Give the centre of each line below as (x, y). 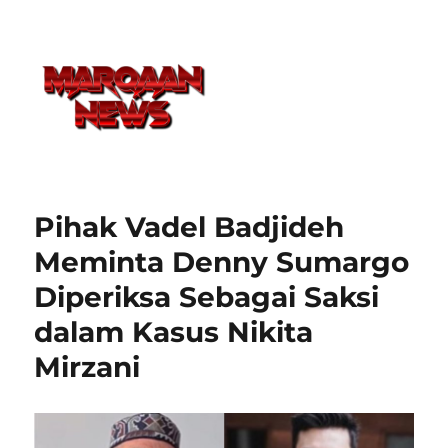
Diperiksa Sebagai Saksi (207, 296)
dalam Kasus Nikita (174, 331)
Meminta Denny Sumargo (222, 261)
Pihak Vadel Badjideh (189, 226)
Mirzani (87, 366)
